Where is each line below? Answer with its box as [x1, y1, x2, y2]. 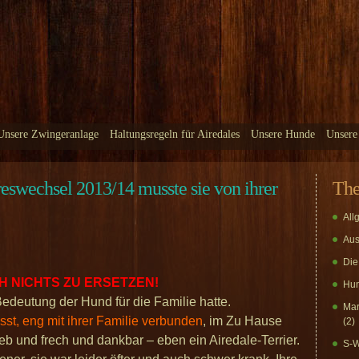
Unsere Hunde [251, 128, 315, 140]
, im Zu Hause [203, 314, 282, 328]
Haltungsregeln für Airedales [110, 128, 240, 140]
